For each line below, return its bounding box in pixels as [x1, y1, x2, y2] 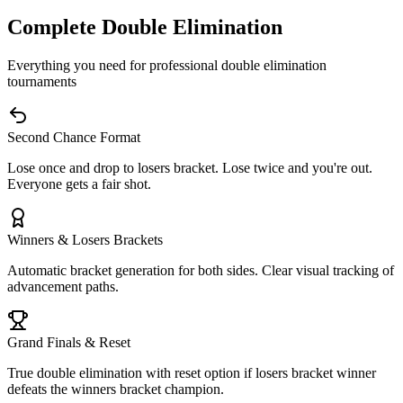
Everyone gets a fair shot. [7, 175, 151, 192]
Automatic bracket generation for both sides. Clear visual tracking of [7, 262, 394, 278]
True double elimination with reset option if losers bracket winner [7, 364, 376, 381]
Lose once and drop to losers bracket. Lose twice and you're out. [7, 159, 372, 175]
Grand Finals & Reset [7, 334, 130, 350]
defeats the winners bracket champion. [7, 381, 224, 397]
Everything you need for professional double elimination [7, 57, 327, 73]
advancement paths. [7, 278, 119, 294]
